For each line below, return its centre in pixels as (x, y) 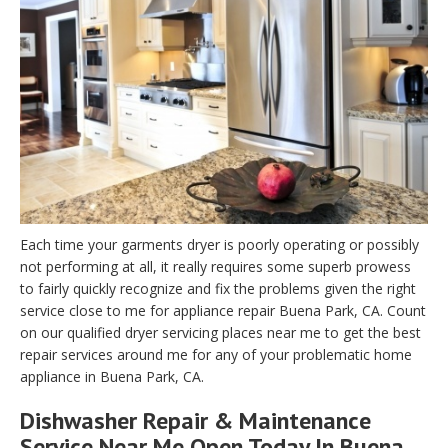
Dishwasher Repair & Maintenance (195, 421)
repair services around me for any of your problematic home (216, 355)
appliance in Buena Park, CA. (112, 377)
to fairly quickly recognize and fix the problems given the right (218, 289)
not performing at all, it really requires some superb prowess (215, 267)
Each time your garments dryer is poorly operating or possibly (219, 245)
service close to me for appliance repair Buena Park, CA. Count (223, 311)
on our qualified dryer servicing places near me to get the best (220, 333)
